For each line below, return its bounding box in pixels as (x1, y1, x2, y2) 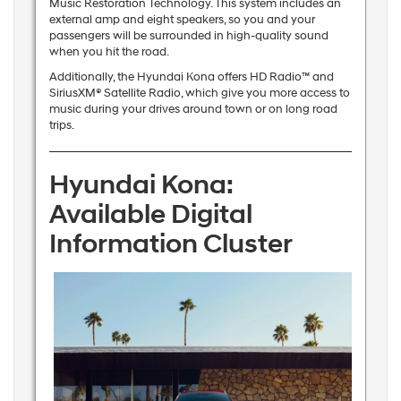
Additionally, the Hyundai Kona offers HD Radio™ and (48, 69, 334, 84)
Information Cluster (48, 226, 293, 260)
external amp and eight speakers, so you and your (48, 12, 315, 27)
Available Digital (48, 197, 252, 231)
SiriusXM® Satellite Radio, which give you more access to (48, 85, 350, 100)
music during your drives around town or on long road (48, 101, 337, 116)
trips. (48, 117, 74, 132)
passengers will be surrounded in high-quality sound (48, 28, 328, 43)
